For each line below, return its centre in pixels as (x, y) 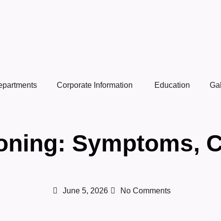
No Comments (146, 191)
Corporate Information (95, 85)
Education (172, 85)
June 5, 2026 (85, 191)
